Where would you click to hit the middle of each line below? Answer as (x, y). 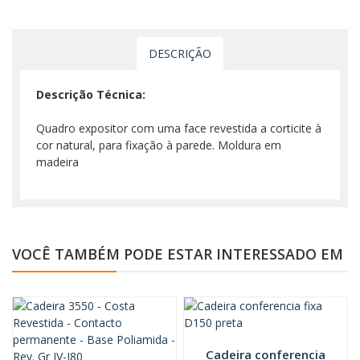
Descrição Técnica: (91, 95)
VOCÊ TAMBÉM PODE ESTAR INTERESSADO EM (178, 254)
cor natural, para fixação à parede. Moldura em (159, 145)
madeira (57, 162)
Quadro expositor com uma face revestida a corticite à (179, 129)
